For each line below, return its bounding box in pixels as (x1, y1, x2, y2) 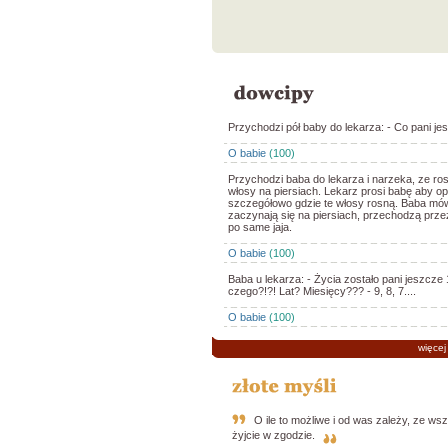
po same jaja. (227, 221, 292, 233)
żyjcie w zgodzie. (231, 429, 315, 442)
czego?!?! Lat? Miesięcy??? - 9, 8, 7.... (227, 285, 416, 297)
